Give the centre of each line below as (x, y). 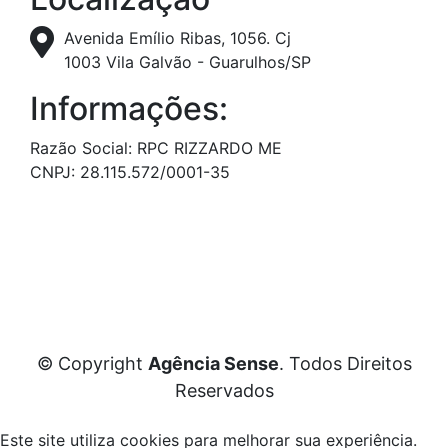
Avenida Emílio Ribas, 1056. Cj (177, 38)
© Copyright (92, 364)
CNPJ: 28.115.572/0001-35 (130, 172)
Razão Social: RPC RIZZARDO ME (156, 148)
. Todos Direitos (345, 364)
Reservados (224, 391)
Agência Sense (213, 364)
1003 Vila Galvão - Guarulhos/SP (187, 62)
